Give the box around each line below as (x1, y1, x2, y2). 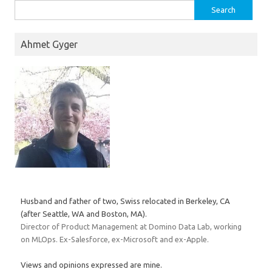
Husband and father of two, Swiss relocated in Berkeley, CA (21, 196, 230, 205)
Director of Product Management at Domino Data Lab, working (21, 222, 242, 231)
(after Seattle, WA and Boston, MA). (21, 209, 147, 218)
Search (14, 2, 38, 11)
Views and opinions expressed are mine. (21, 260, 162, 269)
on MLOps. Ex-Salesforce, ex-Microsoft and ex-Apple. (21, 234, 209, 243)
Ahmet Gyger (21, 38, 78, 50)
